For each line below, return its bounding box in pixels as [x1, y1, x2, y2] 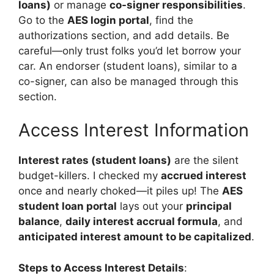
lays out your [117, 200, 186, 212]
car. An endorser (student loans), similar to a [18, 59, 237, 72]
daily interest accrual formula [65, 215, 218, 228]
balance [18, 215, 59, 228]
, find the [149, 13, 193, 26]
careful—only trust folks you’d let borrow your [18, 44, 241, 57]
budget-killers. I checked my [18, 169, 161, 182]
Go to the [18, 13, 67, 26]
